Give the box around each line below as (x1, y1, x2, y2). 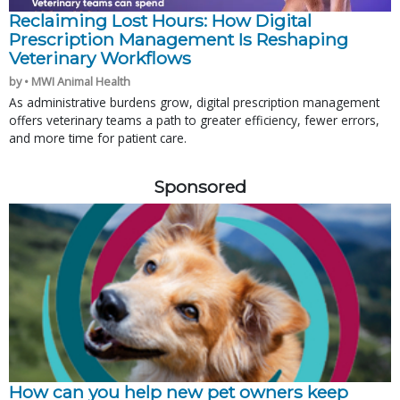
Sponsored (154, 175, 246, 197)
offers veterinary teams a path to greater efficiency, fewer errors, (9, 111, 379, 129)
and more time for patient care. (9, 129, 187, 146)
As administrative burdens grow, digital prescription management (9, 93, 379, 111)
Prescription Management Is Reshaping (9, 28, 348, 50)
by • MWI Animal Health (9, 72, 130, 89)
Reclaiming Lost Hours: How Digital (9, 9, 312, 31)
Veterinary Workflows (9, 46, 191, 69)
